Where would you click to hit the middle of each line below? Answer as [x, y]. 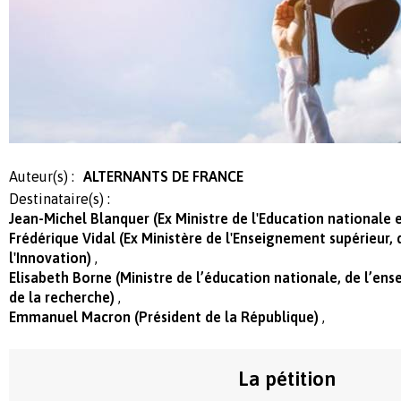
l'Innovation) [52, 257]
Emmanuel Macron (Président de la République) [166, 316]
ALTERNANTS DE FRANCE [163, 176]
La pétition [286, 378]
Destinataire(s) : [60, 198]
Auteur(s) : [42, 176]
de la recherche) [64, 297]
